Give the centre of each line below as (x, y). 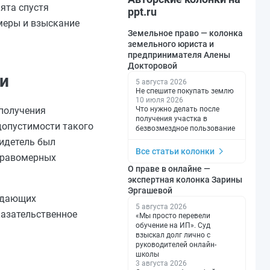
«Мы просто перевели (173, 215)
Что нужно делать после (177, 109)
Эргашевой (150, 190)
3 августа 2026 (161, 263)
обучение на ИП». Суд (173, 225)
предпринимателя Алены (179, 55)
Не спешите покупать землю (185, 91)
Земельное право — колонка (185, 33)
